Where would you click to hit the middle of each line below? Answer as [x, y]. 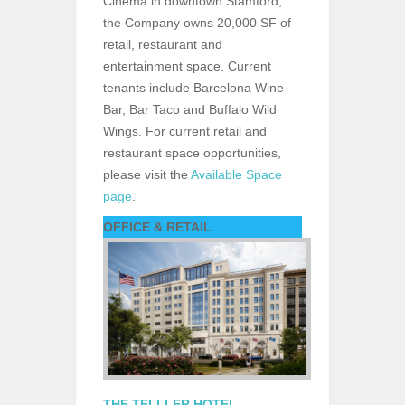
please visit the [147, 175]
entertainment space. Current [187, 66]
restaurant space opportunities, [192, 153]
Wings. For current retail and [185, 132]
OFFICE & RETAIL [157, 227]
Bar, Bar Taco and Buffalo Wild [190, 110]
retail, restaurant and [163, 45]
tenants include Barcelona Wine [193, 88]
